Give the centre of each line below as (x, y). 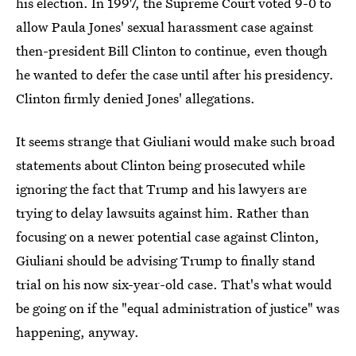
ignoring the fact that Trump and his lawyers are (161, 188)
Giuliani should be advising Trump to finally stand (166, 260)
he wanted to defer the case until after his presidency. (175, 74)
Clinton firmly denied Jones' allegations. (135, 98)
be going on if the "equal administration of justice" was (178, 308)
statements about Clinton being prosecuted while (161, 164)
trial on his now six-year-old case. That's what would (174, 284)
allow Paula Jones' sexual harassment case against (164, 26)
